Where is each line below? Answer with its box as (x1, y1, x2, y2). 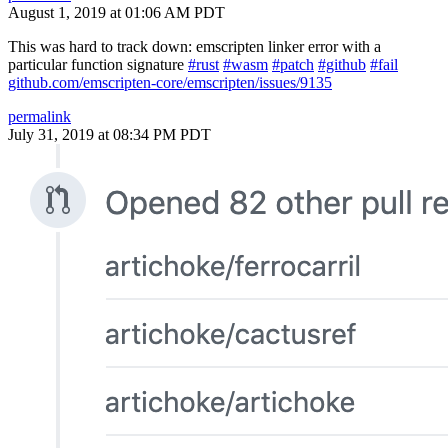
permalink (8, 108, 71, 125)
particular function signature (8, 56, 188, 73)
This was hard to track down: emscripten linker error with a (8, 38, 381, 55)
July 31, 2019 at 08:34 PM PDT (8, 126, 211, 143)
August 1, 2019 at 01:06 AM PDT (8, 4, 225, 21)
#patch (272, 56, 314, 73)
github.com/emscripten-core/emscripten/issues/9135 (8, 74, 332, 91)
